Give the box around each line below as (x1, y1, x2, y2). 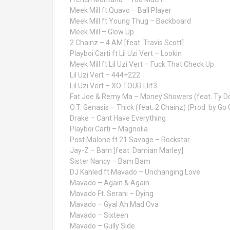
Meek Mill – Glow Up (70, 28, 134, 36)
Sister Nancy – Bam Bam (70, 157, 150, 165)
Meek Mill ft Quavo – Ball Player (70, 6, 171, 14)
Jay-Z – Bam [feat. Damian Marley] (70, 146, 183, 155)
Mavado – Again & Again (70, 179, 149, 187)
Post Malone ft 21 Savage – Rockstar (70, 136, 190, 144)
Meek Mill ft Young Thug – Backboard (70, 17, 191, 25)
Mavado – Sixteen (70, 211, 128, 219)
